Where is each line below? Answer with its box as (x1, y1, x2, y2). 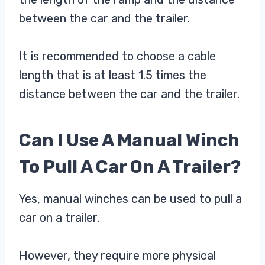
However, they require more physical (19, 248, 216, 263)
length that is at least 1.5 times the (19, 68, 206, 83)
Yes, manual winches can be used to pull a (19, 192, 242, 206)
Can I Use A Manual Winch (19, 130, 240, 151)
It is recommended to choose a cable (19, 49, 216, 64)
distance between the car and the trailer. (19, 87, 240, 102)
